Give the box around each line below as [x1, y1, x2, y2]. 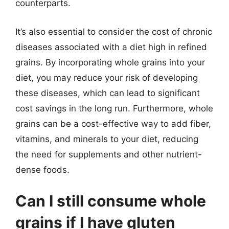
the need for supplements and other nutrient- [15, 149, 202, 159]
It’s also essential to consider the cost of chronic [15, 26, 212, 37]
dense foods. [15, 164, 70, 175]
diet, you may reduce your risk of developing [15, 72, 198, 83]
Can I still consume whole [15, 192, 206, 210]
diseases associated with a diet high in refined [15, 41, 207, 52]
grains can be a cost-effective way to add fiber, [15, 118, 211, 129]
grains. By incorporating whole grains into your [15, 57, 205, 67]
